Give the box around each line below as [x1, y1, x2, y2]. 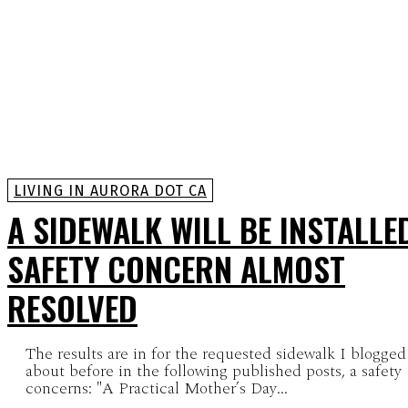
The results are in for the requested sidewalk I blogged [25, 341, 406, 366]
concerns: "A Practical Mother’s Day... [25, 375, 288, 401]
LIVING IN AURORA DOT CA [14, 181, 207, 199]
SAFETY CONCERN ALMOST [7, 243, 345, 292]
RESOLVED [7, 282, 138, 331]
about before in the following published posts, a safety [25, 358, 402, 383]
